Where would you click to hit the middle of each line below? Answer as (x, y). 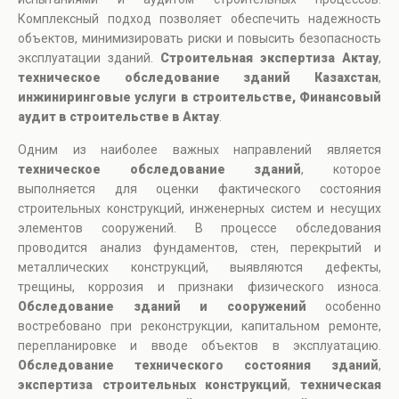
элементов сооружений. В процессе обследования (199, 228)
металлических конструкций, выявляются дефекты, (199, 268)
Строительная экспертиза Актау (269, 58)
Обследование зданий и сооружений (162, 307)
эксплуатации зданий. (89, 58)
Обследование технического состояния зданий (198, 366)
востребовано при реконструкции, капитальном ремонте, (199, 326)
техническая (341, 385)
